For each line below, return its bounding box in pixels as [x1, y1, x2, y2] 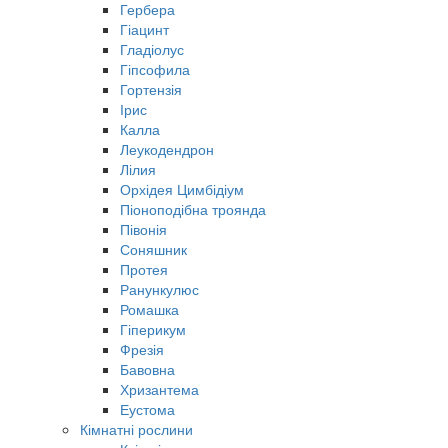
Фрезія [120, 338, 164, 359]
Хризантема [120, 378, 199, 399]
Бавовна [120, 358, 175, 379]
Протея [120, 258, 168, 279]
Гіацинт [120, 18, 169, 39]
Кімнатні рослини [80, 418, 193, 439]
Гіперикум [120, 318, 186, 339]
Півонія [120, 218, 167, 239]
